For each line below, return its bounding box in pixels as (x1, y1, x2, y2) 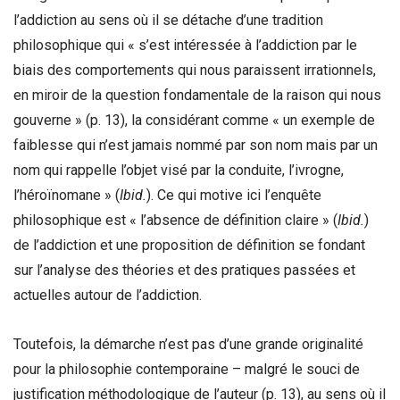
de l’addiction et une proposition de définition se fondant (13, 236, 365, 254)
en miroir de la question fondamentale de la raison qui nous (13, 86, 381, 104)
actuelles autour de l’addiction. (13, 286, 202, 304)
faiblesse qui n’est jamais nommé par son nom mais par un (13, 136, 378, 154)
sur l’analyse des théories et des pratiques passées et (13, 261, 355, 279)
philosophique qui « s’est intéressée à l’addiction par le (13, 36, 357, 54)
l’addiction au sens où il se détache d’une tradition (13, 11, 323, 29)
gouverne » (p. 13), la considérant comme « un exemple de (13, 111, 375, 129)
